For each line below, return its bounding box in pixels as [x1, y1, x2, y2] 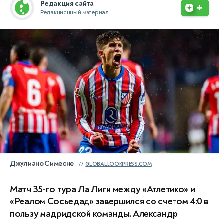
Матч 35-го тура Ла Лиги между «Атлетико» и [10, 183, 195, 195]
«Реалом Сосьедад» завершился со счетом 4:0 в [10, 195, 209, 207]
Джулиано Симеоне [10, 158, 74, 168]
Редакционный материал [40, 8, 109, 16]
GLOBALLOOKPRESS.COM [85, 160, 152, 167]
